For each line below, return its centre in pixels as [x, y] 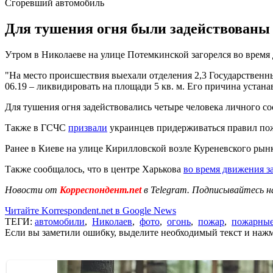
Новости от [31, 190]
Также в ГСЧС [37, 127]
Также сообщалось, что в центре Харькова [94, 169]
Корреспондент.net [101, 190]
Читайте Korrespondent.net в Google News [90, 210]
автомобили [60, 221]
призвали [88, 127]
